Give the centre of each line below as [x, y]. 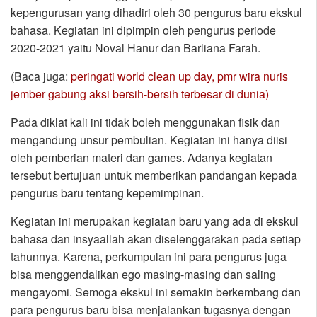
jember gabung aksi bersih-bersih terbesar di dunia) [140, 94]
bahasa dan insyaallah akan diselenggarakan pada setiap [156, 239]
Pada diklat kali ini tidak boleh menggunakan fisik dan [145, 122]
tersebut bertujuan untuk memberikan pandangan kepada [154, 175]
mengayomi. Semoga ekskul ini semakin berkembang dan [156, 292]
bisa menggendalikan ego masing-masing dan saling [143, 275]
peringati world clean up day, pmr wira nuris [179, 76]
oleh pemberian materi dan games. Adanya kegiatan [142, 158]
